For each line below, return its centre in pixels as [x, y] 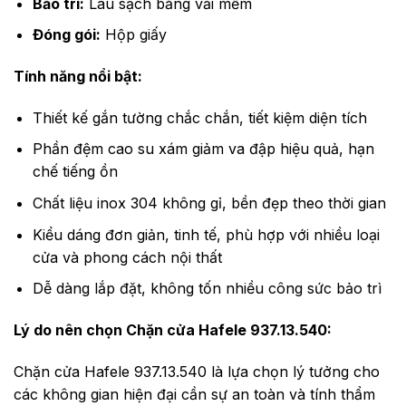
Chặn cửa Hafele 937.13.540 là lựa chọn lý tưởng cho [197, 371]
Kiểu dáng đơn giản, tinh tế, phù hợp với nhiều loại [206, 234]
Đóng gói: [66, 35]
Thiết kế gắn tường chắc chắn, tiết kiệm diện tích [199, 117]
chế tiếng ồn [75, 172]
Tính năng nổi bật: [78, 77]
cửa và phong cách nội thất [127, 257]
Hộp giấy [133, 35]
